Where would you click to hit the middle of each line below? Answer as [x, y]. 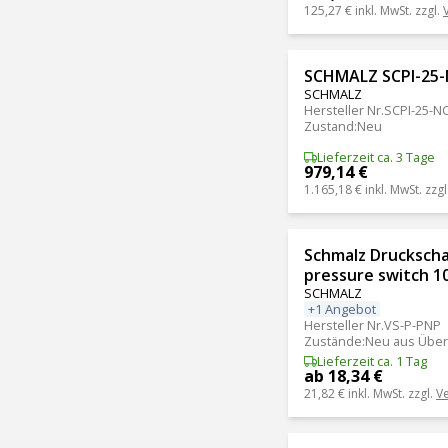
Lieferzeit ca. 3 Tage [375, 157]
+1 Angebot [342, 308]
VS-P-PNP [412, 324]
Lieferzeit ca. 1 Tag [371, 361]
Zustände [333, 340]
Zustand [329, 125]
